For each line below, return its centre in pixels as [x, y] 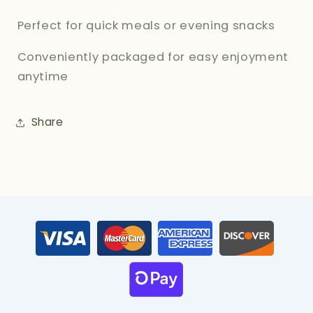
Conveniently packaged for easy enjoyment [153, 57]
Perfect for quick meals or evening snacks [146, 26]
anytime [43, 76]
